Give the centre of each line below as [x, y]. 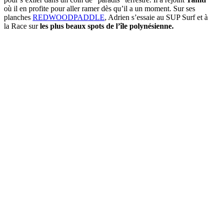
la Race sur [21, 26]
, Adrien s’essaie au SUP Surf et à [156, 17]
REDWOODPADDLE [69, 17]
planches [18, 17]
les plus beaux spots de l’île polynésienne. [106, 26]
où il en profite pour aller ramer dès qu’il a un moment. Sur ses [100, 8]
